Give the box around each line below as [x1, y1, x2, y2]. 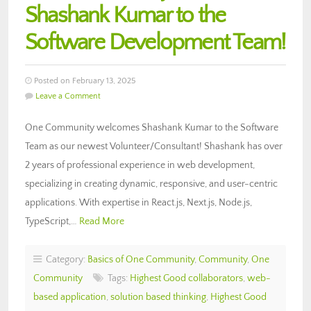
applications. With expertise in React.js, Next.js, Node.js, [25, 196, 252, 208]
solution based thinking [110, 291, 206, 303]
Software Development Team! [25, 29, 286, 56]
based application [33, 291, 106, 303]
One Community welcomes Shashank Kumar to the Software [25, 121, 278, 133]
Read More [79, 215, 124, 227]
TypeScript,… [25, 215, 79, 227]
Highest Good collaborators [130, 272, 243, 284]
